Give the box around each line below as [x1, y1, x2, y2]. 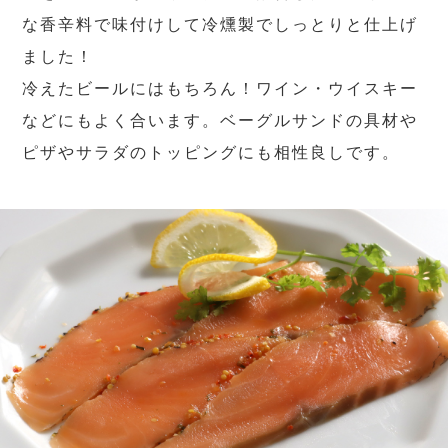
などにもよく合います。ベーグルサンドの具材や [22, 112, 419, 130]
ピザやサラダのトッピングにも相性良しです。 [22, 144, 401, 162]
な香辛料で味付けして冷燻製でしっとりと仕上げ [22, 16, 419, 34]
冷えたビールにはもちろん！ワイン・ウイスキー [22, 80, 419, 98]
